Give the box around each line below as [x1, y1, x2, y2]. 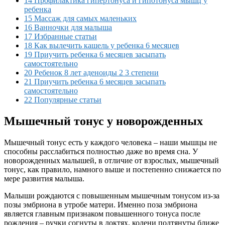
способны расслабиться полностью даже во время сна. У [4, 147, 198, 156]
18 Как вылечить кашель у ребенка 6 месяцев [24, 41, 179, 50]
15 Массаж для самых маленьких [24, 14, 137, 23]
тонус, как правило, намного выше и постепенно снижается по [4, 165, 221, 174]
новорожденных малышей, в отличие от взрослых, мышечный [4, 156, 219, 165]
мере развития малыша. [4, 174, 84, 183]
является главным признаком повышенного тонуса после [4, 209, 200, 218]
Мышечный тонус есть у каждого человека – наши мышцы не [4, 138, 217, 147]
